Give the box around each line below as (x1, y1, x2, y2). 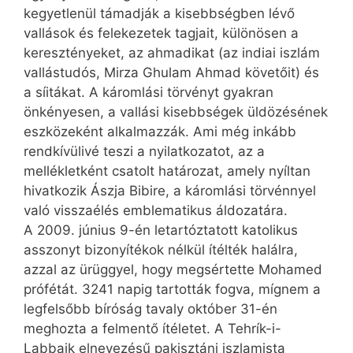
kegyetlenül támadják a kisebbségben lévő (24, 5, 295, 21)
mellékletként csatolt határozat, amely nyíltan (24, 162, 310, 179)
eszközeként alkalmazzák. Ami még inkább (24, 123, 296, 139)
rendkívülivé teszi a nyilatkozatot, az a (24, 143, 265, 159)
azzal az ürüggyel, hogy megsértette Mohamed (24, 261, 322, 277)
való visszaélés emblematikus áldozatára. (24, 202, 288, 218)
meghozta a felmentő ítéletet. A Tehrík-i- (24, 320, 281, 336)
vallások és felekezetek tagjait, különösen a (24, 24, 299, 41)
